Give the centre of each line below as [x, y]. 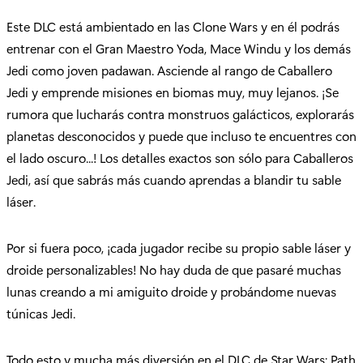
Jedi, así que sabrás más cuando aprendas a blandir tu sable [174, 180]
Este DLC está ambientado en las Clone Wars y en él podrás [173, 27]
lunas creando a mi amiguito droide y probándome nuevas [171, 292]
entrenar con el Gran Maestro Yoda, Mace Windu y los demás [179, 49]
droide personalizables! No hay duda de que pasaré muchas [174, 270]
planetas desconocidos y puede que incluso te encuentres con [181, 136]
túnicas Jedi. [41, 314]
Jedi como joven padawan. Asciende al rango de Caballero [169, 70]
